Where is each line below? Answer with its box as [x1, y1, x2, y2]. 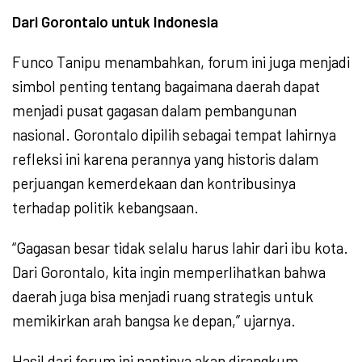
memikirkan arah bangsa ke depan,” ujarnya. [12, 311, 296, 330]
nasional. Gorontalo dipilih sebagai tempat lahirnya [12, 125, 336, 145]
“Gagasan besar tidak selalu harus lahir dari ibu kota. [12, 238, 348, 258]
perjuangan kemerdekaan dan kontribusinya [12, 174, 296, 193]
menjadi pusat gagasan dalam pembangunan [12, 101, 297, 120]
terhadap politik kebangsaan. [12, 198, 199, 217]
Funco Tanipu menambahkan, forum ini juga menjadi [12, 53, 350, 72]
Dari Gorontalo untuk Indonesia [12, 12, 218, 32]
